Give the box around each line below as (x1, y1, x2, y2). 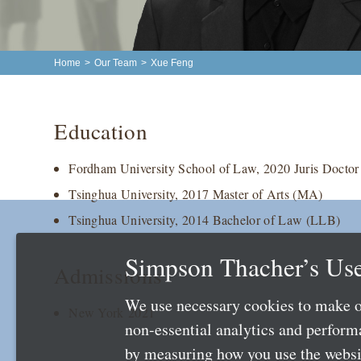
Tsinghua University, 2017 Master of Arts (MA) (68, 185, 323, 203)
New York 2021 (68, 304, 156, 322)
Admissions (54, 260, 163, 291)
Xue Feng (151, 57, 194, 69)
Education (54, 116, 148, 147)
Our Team (94, 57, 138, 69)
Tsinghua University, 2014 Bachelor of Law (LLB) (68, 211, 341, 229)
